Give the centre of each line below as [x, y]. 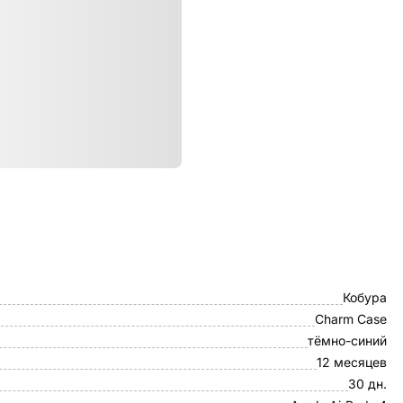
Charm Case [351, 319]
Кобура [365, 297]
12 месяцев [352, 362]
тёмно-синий [347, 340]
